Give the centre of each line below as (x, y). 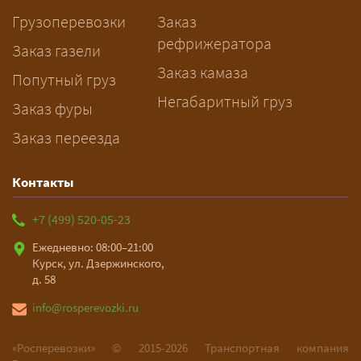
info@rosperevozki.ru (85, 307)
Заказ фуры (52, 108)
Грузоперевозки (69, 21)
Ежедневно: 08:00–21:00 (93, 247)
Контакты (43, 182)
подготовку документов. (134, 47)
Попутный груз (64, 79)
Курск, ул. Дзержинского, (98, 263)
